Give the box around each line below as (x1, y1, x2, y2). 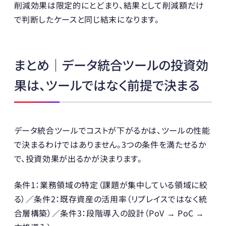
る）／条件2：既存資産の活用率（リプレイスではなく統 (14, 192, 207, 205)
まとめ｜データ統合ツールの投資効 (14, 55, 208, 74)
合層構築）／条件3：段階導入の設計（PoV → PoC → (14, 206, 205, 219)
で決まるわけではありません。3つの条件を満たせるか (14, 138, 206, 150)
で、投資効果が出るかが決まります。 (14, 152, 142, 164)
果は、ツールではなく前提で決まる (14, 75, 199, 94)
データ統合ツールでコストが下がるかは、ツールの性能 (14, 124, 210, 136)
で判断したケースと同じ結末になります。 (14, 13, 159, 25)
